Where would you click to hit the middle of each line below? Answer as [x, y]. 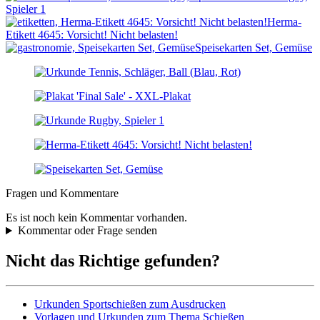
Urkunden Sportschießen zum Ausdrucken [130, 304]
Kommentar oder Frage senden [87, 231]
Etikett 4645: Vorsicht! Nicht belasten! [92, 35]
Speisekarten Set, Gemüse [254, 48]
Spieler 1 [26, 9]
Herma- [284, 22]
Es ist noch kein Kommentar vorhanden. [96, 218]
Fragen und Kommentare [62, 194]
